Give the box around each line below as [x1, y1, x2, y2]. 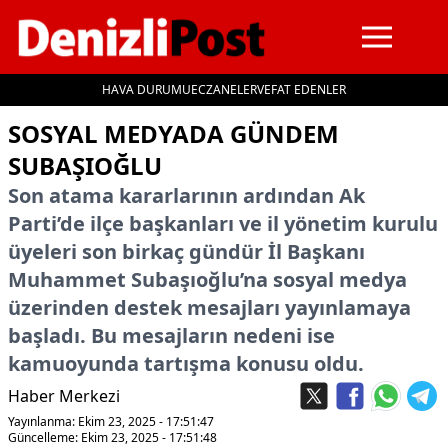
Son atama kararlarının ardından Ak [8, 182, 365, 209]
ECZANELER [191, 81, 257, 98]
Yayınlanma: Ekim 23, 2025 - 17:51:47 [8, 413, 214, 430]
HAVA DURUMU [102, 81, 191, 98]
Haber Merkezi [8, 385, 120, 407]
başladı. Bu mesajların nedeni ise [8, 322, 335, 349]
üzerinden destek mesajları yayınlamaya [8, 294, 411, 321]
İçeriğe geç [7, 106, 90, 128]
